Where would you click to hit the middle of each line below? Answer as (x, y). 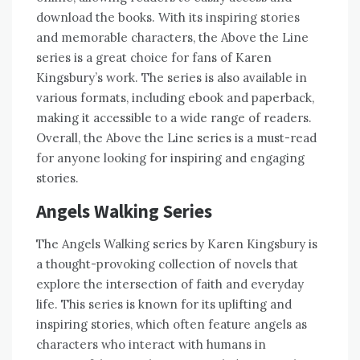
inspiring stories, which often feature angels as (172, 325)
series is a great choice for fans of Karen (154, 58)
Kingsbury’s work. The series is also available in (172, 78)
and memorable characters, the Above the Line (172, 38)
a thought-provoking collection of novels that (167, 264)
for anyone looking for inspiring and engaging (170, 158)
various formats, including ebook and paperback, (175, 98)
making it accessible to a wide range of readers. (174, 118)
